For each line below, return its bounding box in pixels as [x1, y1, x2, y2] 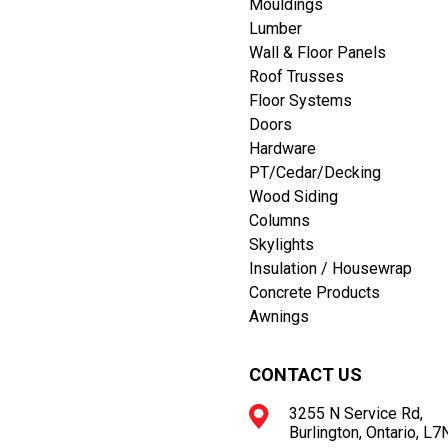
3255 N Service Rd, [289, 404, 423, 424]
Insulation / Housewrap [249, 259, 412, 279]
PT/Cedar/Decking [249, 163, 381, 183]
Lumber [249, 19, 302, 39]
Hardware [249, 139, 316, 159]
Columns [249, 211, 310, 231]
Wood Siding [249, 187, 338, 207]
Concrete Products [249, 283, 380, 303]
